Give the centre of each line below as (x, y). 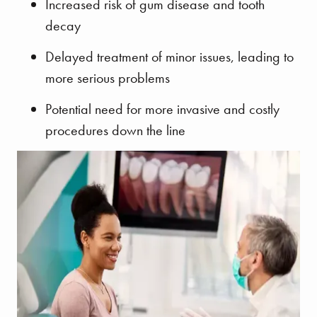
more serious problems (108, 78)
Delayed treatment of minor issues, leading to (169, 57)
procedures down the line (115, 131)
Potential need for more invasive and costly (162, 109)
